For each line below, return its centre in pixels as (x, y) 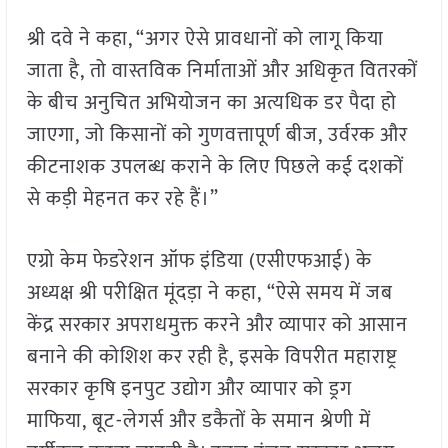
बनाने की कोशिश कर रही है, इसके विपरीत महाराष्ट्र (211, 357)
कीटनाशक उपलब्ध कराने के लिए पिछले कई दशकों (215, 167)
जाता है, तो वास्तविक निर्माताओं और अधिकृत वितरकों (222, 71)
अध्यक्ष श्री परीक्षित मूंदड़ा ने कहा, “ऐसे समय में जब (209, 293)
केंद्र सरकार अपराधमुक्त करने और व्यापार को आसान (217, 325)
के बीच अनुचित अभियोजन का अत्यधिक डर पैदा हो (211, 103)
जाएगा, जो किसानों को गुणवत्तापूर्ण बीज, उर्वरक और (217, 135)
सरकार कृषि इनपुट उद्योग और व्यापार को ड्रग (189, 389)
